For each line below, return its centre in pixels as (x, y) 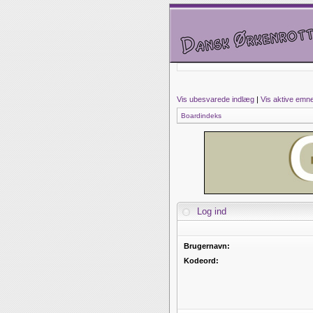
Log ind (212, 211)
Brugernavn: (207, 246)
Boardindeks (201, 116)
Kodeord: (201, 261)
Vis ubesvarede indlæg (216, 99)
